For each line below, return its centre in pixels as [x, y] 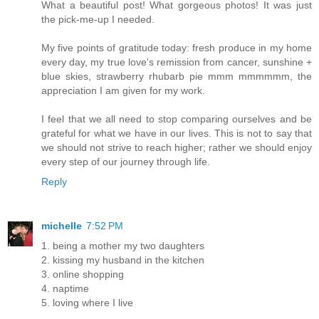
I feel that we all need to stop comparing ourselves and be [177, 119]
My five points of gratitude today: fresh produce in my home [177, 47]
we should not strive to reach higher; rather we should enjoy [177, 147]
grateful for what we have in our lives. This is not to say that [177, 133]
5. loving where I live [87, 302]
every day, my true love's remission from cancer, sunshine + [177, 62]
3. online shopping [83, 274]
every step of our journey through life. [126, 161]
